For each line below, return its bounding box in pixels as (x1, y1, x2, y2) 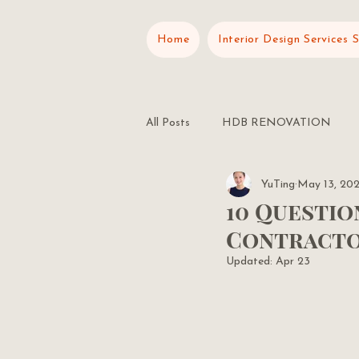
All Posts (146, 116, 190, 129)
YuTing (261, 178, 295, 191)
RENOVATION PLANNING (178, 180, 327, 193)
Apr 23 (276, 256, 310, 268)
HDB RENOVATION (222, 116, 331, 129)
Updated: (226, 256, 276, 268)
